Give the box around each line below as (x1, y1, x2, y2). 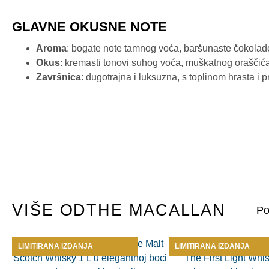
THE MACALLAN (86, 201, 226, 220)
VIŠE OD (12, 201, 87, 220)
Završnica (36, 72, 81, 83)
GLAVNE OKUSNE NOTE (12, 19, 167, 34)
